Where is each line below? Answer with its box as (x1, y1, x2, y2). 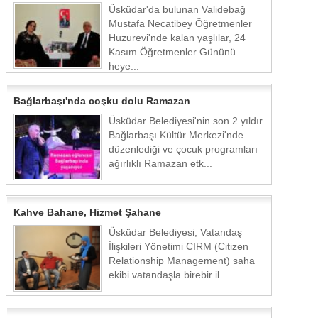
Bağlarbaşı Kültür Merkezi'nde (109, 129, 243, 141)
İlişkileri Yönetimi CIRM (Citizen (109, 241, 248, 252)
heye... (109, 60, 139, 72)
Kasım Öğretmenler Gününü (109, 46, 236, 57)
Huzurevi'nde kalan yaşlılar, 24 (109, 32, 246, 43)
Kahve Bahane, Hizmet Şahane (13, 207, 161, 218)
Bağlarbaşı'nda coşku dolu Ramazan (13, 95, 190, 106)
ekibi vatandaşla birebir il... (109, 269, 228, 280)
